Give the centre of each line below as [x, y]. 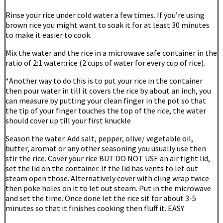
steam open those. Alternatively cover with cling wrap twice [107, 178]
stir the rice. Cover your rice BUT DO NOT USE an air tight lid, [108, 159]
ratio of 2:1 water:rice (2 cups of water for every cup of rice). [105, 63]
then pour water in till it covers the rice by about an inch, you [108, 91]
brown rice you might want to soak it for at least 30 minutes [108, 25]
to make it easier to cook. [49, 35]
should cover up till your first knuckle [68, 121]
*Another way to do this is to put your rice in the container [104, 81]
